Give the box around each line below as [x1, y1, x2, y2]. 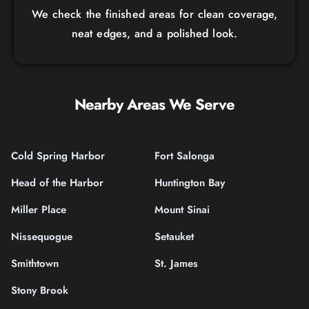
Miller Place [11, 201, 66, 217]
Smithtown [11, 255, 59, 271]
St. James [154, 255, 198, 271]
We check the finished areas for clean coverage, [31, 6, 278, 22]
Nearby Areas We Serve [74, 92, 235, 115]
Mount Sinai [154, 201, 210, 217]
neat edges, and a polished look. [71, 25, 237, 41]
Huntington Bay [154, 175, 225, 190]
